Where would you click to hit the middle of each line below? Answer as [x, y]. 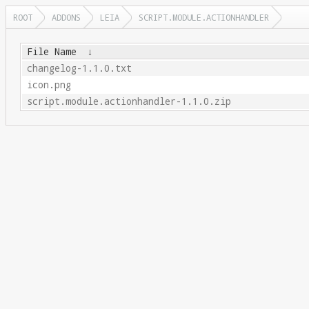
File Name [51, 52]
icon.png [49, 85]
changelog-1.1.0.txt [79, 68]
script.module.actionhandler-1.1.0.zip [129, 101]
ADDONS [66, 17]
